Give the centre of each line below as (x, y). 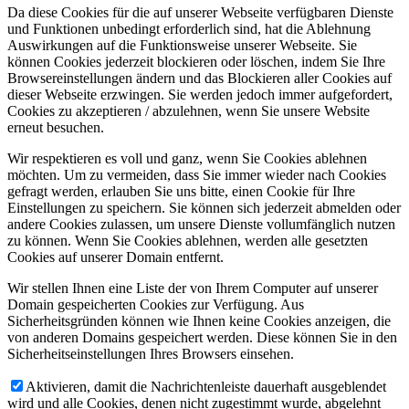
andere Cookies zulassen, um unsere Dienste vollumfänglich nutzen (201, 224)
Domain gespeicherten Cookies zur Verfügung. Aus (156, 304)
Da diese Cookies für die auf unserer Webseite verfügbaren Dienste (200, 12)
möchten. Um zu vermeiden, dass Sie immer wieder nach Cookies (197, 174)
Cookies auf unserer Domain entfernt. (115, 257)
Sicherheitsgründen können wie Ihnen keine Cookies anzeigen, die (199, 320)
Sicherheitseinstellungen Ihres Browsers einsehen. (151, 353)
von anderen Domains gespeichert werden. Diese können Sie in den (202, 337)
